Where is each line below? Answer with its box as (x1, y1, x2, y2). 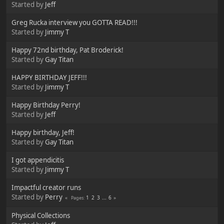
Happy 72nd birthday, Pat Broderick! (11, 45, 123, 54)
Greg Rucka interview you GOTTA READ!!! (11, 17, 137, 27)
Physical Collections (11, 210, 70, 220)
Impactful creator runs (11, 182, 81, 192)
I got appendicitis (11, 155, 64, 164)
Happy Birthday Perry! (11, 100, 80, 109)
